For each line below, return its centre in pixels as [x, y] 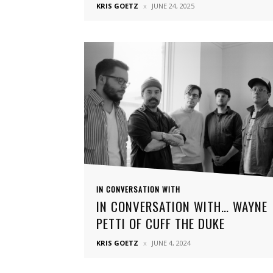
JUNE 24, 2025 [173, 6]
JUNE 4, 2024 [171, 243]
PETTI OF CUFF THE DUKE [161, 223]
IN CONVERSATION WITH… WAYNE [182, 206]
